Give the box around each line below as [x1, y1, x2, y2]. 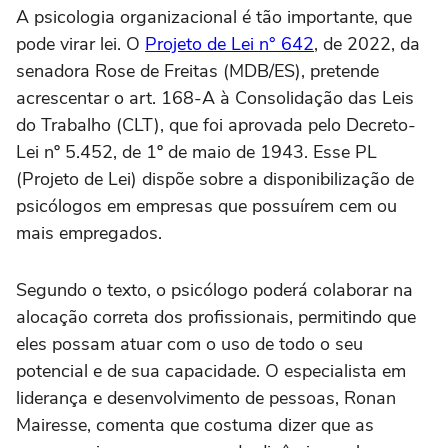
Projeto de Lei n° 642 [145, 32, 314, 57]
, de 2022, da [314, 32, 420, 57]
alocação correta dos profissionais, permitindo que [16, 305, 416, 330]
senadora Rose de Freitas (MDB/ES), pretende [16, 59, 379, 84]
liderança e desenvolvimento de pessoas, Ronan [16, 386, 396, 411]
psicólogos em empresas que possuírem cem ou [16, 194, 397, 219]
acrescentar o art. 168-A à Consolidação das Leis [16, 86, 414, 111]
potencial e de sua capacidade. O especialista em [16, 359, 406, 384]
